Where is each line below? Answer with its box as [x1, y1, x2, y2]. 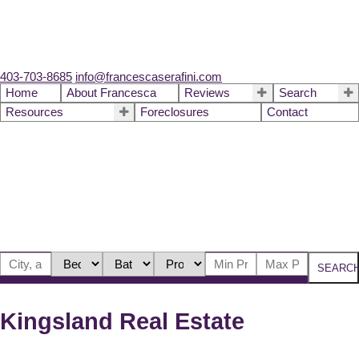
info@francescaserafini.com [75, 71, 222, 84]
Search [278, 87, 317, 100]
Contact [266, 106, 308, 119]
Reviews [184, 87, 230, 100]
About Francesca [66, 87, 156, 100]
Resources [6, 106, 63, 119]
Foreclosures [140, 106, 210, 119]
